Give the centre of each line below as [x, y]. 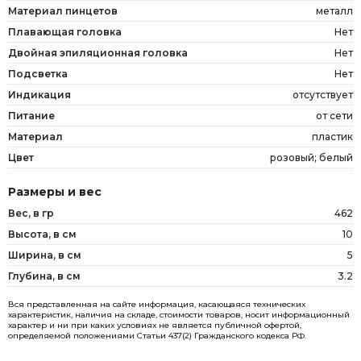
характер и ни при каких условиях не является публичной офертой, [155, 325]
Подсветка [38, 73]
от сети [334, 115]
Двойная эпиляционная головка [98, 52]
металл [334, 10]
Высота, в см [42, 234]
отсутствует [323, 94]
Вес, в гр [31, 213]
